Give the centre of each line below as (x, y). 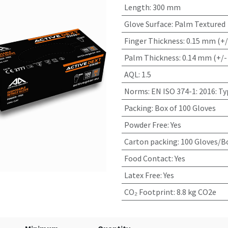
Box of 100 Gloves (185, 108)
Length (137, 7)
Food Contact (148, 158)
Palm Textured (200, 24)
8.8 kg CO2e (196, 192)
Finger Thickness (153, 41)
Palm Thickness (151, 58)
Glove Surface (148, 24)
